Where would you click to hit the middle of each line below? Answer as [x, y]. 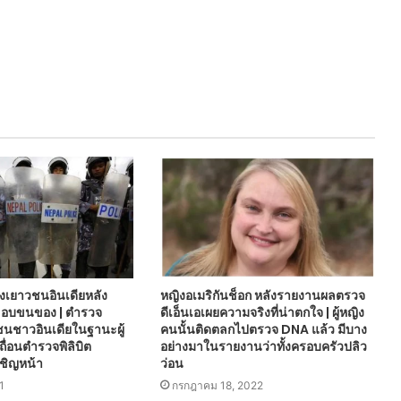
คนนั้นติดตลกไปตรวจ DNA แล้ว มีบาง [263, 329]
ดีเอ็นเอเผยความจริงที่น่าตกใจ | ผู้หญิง [262, 312]
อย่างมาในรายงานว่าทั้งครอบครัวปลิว [263, 346]
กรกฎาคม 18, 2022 [217, 385]
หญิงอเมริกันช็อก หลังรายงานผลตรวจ [262, 295]
